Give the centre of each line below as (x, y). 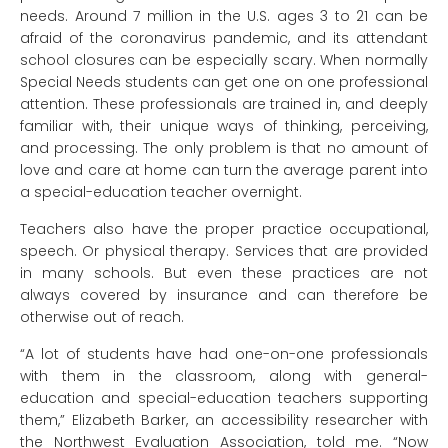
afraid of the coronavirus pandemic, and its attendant (224, 38)
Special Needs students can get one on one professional (224, 82)
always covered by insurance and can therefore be (224, 295)
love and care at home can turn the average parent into (224, 170)
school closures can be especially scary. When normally (224, 60)
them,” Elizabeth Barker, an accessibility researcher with (224, 420)
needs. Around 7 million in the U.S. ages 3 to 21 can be (224, 16)
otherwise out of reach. (102, 317)
